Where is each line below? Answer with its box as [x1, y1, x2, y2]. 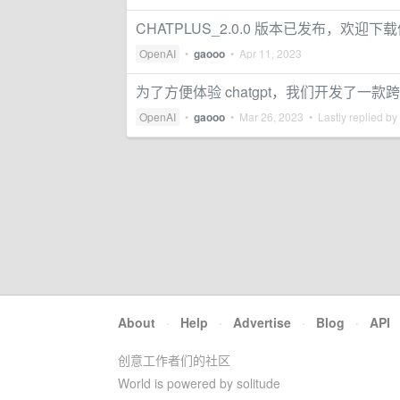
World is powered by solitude [118, 374, 280, 392]
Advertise [233, 313, 291, 331]
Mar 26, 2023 [239, 109, 304, 124]
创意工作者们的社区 [118, 351, 230, 369]
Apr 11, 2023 [239, 46, 302, 61]
